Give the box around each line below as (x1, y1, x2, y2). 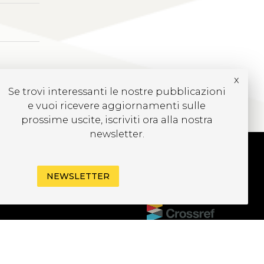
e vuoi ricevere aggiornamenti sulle (28, 100, 206, 112)
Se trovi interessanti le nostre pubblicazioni (8, 85, 226, 98)
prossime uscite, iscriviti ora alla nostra (21, 114, 213, 126)
